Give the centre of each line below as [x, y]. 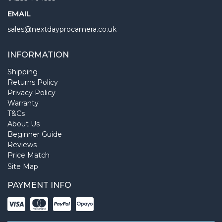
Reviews [22, 144]
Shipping [23, 72]
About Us [24, 124]
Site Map [23, 166]
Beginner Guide [35, 134]
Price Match [28, 155]
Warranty [23, 103]
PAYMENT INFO [39, 185]
